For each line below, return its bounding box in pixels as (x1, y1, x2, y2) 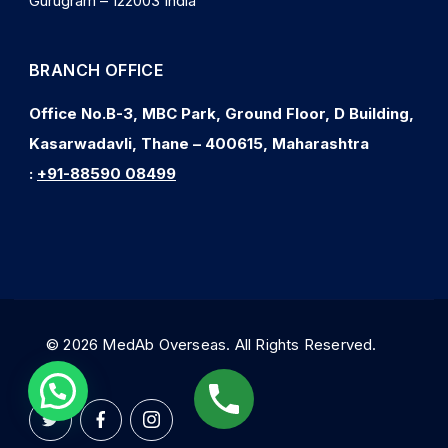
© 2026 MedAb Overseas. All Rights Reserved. (46, 334, 402, 354)
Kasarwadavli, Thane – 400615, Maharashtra (29, 133, 369, 153)
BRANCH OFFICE (29, 59, 164, 80)
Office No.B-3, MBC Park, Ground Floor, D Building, (29, 103, 414, 123)
